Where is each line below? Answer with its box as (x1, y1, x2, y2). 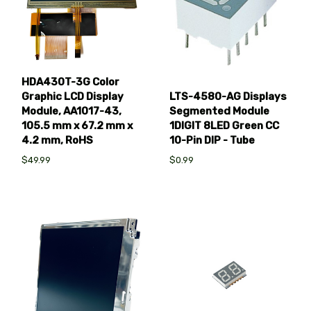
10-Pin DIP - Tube (169, 134, 255, 147)
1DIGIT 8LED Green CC (169, 119, 280, 133)
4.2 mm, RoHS (22, 133, 93, 146)
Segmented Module (169, 105, 270, 118)
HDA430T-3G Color (22, 75, 119, 88)
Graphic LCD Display (22, 90, 124, 103)
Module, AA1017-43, (22, 104, 121, 117)
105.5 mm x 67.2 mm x (22, 119, 133, 132)
